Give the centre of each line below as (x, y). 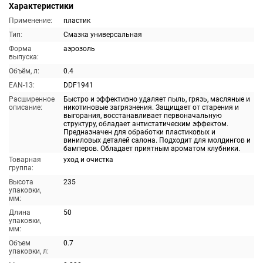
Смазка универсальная (103, 35)
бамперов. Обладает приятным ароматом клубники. (152, 149)
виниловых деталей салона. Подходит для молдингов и (157, 140)
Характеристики (41, 6)
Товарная (25, 160)
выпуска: (24, 57)
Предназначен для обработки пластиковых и (139, 132)
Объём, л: (24, 71)
